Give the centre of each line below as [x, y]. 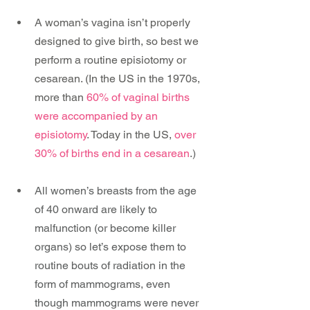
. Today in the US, [130, 135]
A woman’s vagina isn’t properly [114, 22]
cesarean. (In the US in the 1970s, [119, 79]
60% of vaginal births [139, 97]
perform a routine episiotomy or [112, 60]
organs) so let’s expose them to [112, 247]
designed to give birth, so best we [118, 41]
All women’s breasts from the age [117, 191]
